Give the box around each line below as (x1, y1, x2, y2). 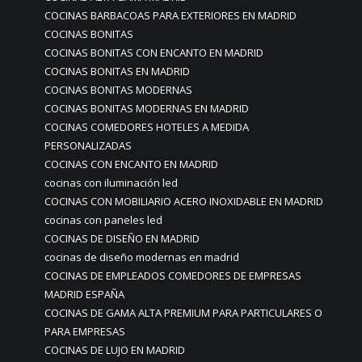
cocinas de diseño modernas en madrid (44, 250, 239, 264)
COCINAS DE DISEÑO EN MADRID (44, 231, 200, 246)
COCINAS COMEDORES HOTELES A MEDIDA (44, 120, 249, 134)
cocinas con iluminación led (44, 175, 178, 190)
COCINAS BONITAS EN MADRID (44, 64, 190, 78)
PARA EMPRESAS (44, 324, 125, 339)
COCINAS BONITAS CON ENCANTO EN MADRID (44, 45, 263, 60)
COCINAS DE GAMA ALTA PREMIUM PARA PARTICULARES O (44, 305, 322, 320)
